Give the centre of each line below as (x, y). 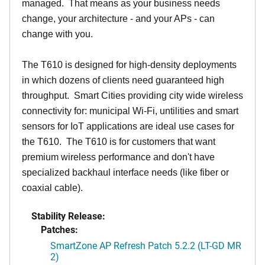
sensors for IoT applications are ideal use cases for (128, 126)
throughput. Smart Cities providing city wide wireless (132, 95)
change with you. (57, 34)
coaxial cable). (52, 188)
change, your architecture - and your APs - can (118, 18)
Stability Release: (68, 215)
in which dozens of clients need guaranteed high (123, 80)
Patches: (59, 229)
